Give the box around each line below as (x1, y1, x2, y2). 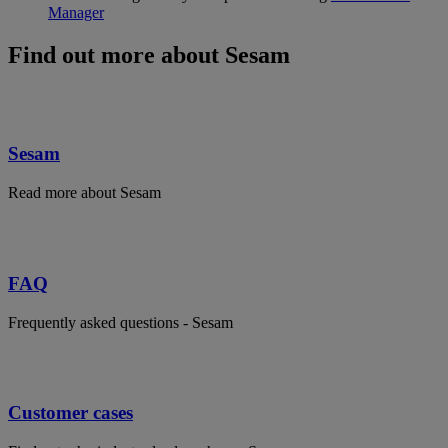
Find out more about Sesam (8, 41, 290, 68)
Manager (48, 3, 104, 21)
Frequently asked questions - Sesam (8, 313, 233, 331)
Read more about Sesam (8, 184, 161, 202)
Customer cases (8, 402, 133, 424)
